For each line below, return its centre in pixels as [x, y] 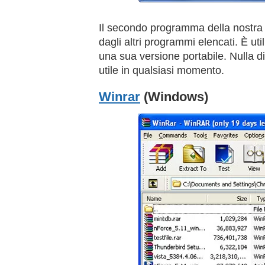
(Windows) [174, 97]
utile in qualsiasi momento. [161, 71]
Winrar [119, 97]
